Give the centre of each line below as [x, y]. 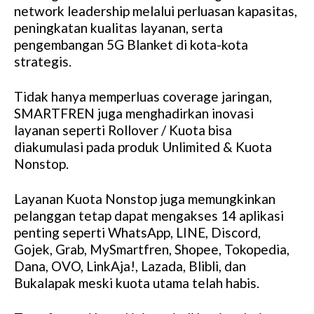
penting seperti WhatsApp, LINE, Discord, [137, 232]
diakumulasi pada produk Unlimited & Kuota [143, 146]
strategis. [43, 61]
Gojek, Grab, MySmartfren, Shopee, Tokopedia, [152, 249]
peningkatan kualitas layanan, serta [118, 27]
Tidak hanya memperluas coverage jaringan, [143, 96]
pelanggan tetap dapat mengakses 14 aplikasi [149, 215]
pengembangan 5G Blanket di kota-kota [131, 44]
